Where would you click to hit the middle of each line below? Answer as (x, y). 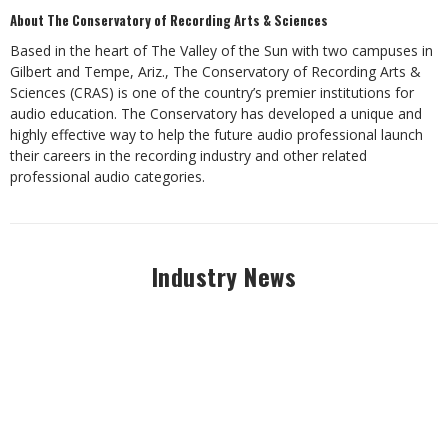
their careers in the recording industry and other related (188, 155)
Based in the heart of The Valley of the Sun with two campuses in (221, 50)
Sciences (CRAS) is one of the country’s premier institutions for (212, 92)
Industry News (224, 276)
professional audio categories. (107, 176)
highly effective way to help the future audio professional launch (216, 134)
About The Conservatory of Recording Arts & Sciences (169, 20)
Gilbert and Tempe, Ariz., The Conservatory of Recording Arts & (215, 71)
